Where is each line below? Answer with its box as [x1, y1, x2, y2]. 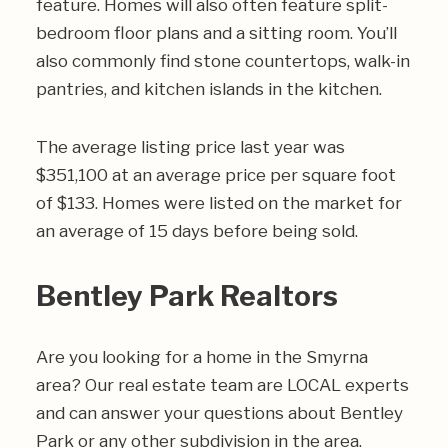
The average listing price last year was [36, 137, 345, 157]
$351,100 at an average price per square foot [36, 165, 396, 185]
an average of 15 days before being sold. [36, 221, 358, 241]
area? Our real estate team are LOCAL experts [36, 375, 409, 395]
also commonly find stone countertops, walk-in [36, 51, 410, 71]
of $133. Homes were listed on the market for [36, 193, 402, 213]
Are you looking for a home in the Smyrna [36, 347, 368, 367]
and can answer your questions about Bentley [36, 403, 403, 423]
